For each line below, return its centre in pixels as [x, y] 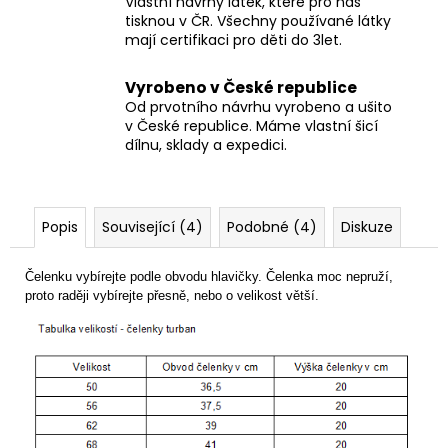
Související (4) [152, 226]
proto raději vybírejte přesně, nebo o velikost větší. [172, 295]
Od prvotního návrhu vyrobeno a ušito [258, 107]
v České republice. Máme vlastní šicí [251, 126]
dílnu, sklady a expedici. [206, 145]
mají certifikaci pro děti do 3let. [233, 39]
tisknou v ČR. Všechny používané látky [258, 20]
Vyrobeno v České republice [241, 88]
